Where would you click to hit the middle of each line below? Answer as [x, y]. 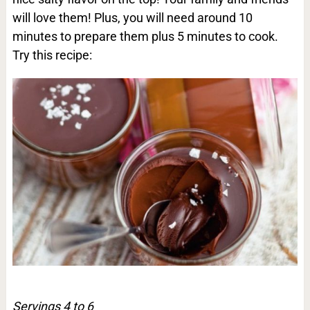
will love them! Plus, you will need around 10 [132, 18]
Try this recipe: [52, 55]
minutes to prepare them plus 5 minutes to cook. [145, 36]
